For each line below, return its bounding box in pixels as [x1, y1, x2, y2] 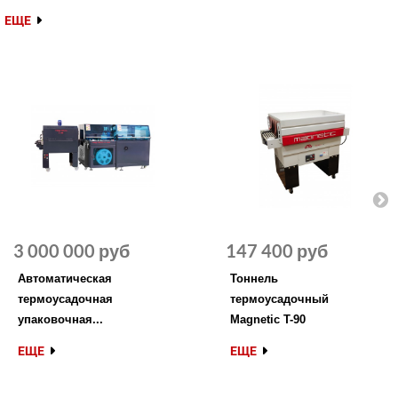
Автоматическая [18, 272, 112, 285]
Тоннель [230, 272, 278, 285]
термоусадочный [230, 292, 329, 306]
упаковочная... [18, 313, 103, 326]
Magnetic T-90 [230, 313, 306, 326]
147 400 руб [226, 240, 328, 261]
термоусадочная [18, 292, 113, 306]
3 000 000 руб [13, 240, 130, 261]
